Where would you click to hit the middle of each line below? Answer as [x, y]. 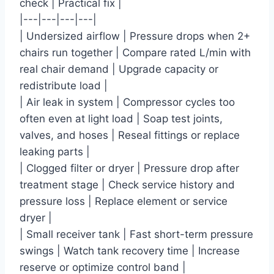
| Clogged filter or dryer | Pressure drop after [129, 168]
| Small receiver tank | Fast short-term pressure [136, 235]
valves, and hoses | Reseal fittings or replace [130, 135]
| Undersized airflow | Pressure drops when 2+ [135, 36]
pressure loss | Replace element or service [124, 202]
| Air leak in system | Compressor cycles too [127, 102]
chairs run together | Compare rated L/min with [135, 53]
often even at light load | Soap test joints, [121, 119]
